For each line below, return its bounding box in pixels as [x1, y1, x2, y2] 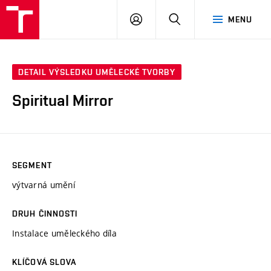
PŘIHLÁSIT [142, 14, 185, 24]
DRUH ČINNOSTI [12, 208, 78, 218]
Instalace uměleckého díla [12, 227, 117, 239]
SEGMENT [12, 160, 52, 170]
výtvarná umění [12, 178, 75, 191]
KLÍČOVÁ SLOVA [12, 256, 77, 267]
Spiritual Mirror [12, 91, 113, 110]
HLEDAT [180, 14, 212, 24]
